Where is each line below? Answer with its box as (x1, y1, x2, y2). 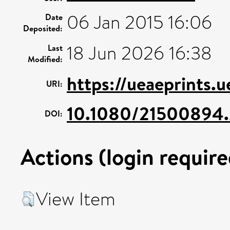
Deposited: (23, 23, 63, 34)
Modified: (28, 53, 63, 65)
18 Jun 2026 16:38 (67, 40, 212, 67)
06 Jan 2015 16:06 (67, 9, 212, 36)
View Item (36, 186, 116, 213)
